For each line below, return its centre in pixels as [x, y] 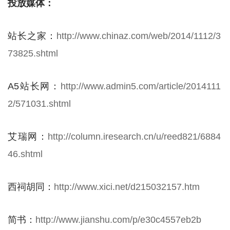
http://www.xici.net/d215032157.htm [127, 187]
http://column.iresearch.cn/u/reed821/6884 [134, 136]
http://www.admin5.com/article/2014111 [141, 86]
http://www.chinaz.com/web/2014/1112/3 [139, 36]
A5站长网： [34, 86]
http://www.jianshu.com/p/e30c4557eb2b [118, 219]
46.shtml [25, 154]
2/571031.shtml [39, 103]
